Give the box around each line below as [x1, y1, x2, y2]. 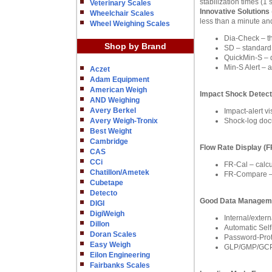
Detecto [90, 189, 117, 197]
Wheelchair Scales [90, 9, 154, 18]
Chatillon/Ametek [90, 168, 149, 177]
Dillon [90, 220, 109, 228]
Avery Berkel [90, 106, 136, 115]
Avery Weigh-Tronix [90, 117, 158, 125]
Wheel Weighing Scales [90, 19, 170, 28]
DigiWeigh [90, 209, 124, 218]
